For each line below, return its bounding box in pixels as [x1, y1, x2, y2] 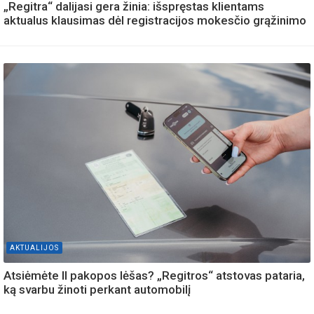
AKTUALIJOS [10, 244, 59, 252]
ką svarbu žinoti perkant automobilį [4, 282, 191, 297]
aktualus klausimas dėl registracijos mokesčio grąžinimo [4, 13, 306, 28]
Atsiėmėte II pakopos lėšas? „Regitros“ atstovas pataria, [4, 268, 305, 283]
